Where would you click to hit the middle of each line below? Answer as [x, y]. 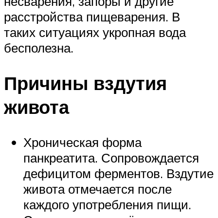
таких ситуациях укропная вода [95, 32]
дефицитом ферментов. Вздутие [118, 173]
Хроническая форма [82, 142]
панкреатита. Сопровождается [111, 157]
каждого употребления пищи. [107, 204]
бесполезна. [39, 47]
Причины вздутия [85, 83]
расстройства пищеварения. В [92, 16]
